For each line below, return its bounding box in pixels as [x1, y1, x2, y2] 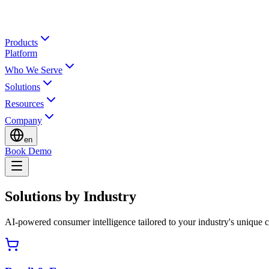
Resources [5, 98, 44, 109]
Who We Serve [5, 65, 62, 75]
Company [5, 115, 42, 125]
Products [5, 37, 38, 47]
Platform [5, 48, 37, 58]
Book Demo [5, 146, 52, 156]
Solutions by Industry [5, 188, 136, 204]
